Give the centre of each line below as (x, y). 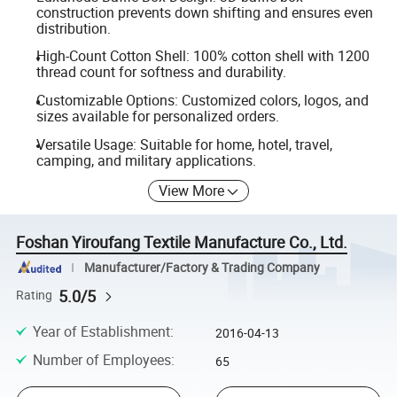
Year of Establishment (101, 331)
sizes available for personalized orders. (157, 117)
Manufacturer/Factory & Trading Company (202, 267)
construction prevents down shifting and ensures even (204, 12)
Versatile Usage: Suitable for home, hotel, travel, (184, 144)
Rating (35, 296)
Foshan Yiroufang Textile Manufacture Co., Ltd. (182, 242)
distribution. (73, 28)
